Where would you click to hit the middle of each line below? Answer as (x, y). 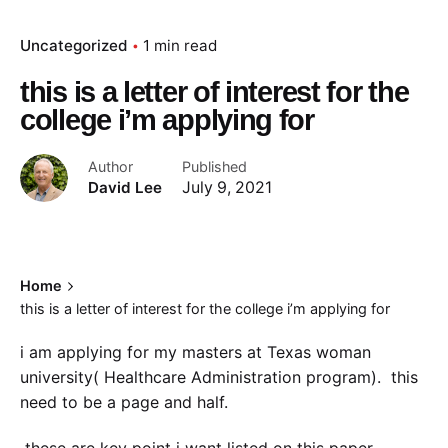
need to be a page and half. (124, 401)
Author (110, 166)
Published (214, 166)
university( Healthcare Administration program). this (219, 376)
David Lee (125, 187)
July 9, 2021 (227, 187)
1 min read (180, 45)
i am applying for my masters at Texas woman (195, 351)
